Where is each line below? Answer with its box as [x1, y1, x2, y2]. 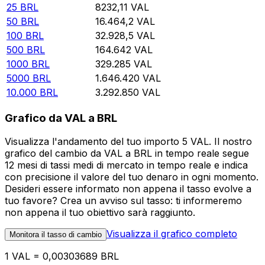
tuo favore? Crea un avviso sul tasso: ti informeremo [5, 195, 242, 207]
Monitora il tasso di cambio [9, 230, 102, 240]
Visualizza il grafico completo [106, 228, 237, 240]
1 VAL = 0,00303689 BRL [5, 250, 119, 263]
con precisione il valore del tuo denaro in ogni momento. [5, 171, 258, 183]
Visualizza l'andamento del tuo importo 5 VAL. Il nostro [5, 135, 252, 148]
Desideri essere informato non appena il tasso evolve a [5, 183, 251, 195]
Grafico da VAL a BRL [5, 111, 117, 125]
